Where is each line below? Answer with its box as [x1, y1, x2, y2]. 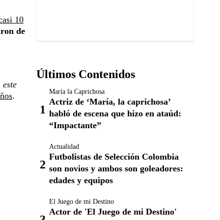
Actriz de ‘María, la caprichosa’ [49, 97, 170, 107]
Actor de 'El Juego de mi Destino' [49, 207, 177, 217]
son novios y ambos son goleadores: [49, 164, 183, 173]
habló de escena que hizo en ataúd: [49, 109, 181, 118]
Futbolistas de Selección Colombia [49, 152, 179, 162]
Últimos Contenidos [36, 68, 135, 81]
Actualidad [49, 143, 79, 150]
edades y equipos [49, 175, 113, 185]
